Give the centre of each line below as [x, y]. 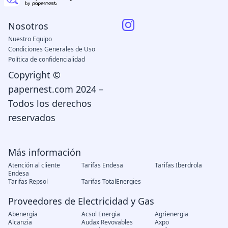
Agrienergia [171, 214]
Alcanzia [20, 222]
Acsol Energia [101, 214]
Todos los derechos [50, 103]
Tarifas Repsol [28, 181]
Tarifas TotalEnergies [111, 181]
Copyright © [34, 75]
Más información [45, 152]
